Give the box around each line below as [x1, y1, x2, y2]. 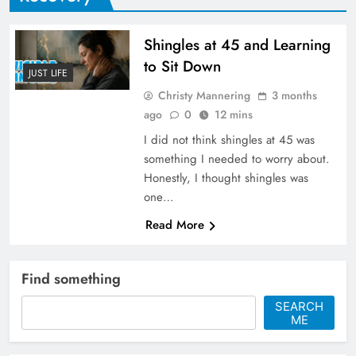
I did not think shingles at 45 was [143, 130, 315, 149]
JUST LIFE [29, 66, 68, 81]
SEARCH [275, 298, 324, 314]
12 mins [214, 106, 253, 122]
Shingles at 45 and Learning [143, 33, 331, 56]
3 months [271, 87, 317, 103]
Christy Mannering [157, 87, 250, 103]
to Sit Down [143, 55, 221, 77]
